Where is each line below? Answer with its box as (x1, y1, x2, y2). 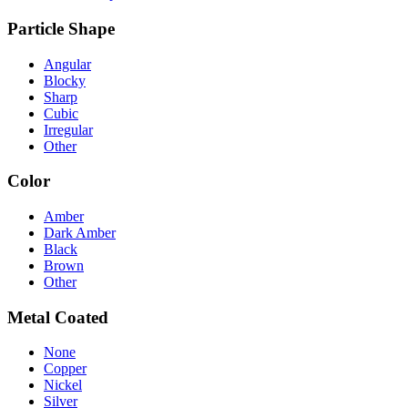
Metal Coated (7, 307, 108, 327)
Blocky (44, 72, 86, 88)
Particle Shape (7, 18, 115, 38)
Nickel (44, 377, 82, 393)
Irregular (44, 121, 93, 138)
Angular (44, 56, 91, 72)
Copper (44, 361, 87, 377)
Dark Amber (44, 224, 116, 240)
